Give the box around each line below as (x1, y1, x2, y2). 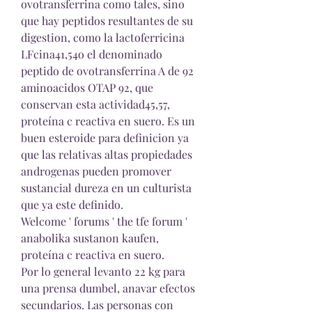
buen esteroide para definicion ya (21, 130, 189, 145)
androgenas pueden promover (21, 164, 171, 178)
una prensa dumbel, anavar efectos (21, 281, 195, 295)
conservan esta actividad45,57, (21, 97, 170, 111)
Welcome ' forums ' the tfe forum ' (21, 214, 187, 228)
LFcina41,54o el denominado (21, 47, 162, 61)
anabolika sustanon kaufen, (21, 231, 159, 245)
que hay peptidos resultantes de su (21, 13, 193, 28)
